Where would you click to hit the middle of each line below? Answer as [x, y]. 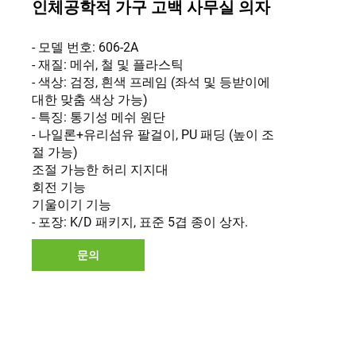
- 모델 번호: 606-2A [85, 47]
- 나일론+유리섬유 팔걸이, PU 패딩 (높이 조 [153, 135]
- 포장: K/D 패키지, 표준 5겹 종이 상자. [140, 222]
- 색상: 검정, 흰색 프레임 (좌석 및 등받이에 [151, 82]
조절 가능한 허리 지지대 [100, 170]
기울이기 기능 [72, 205]
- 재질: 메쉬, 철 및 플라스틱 [108, 65]
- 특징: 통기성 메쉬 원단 [99, 117]
